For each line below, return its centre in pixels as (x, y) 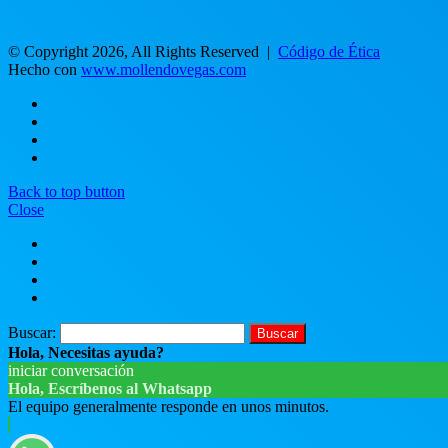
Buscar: (32, 332)
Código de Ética (329, 51)
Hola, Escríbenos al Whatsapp (110, 388)
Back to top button (66, 191)
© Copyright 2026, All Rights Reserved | (143, 51)
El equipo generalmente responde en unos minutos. (168, 406)
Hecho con (44, 69)
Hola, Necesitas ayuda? (86, 352)
